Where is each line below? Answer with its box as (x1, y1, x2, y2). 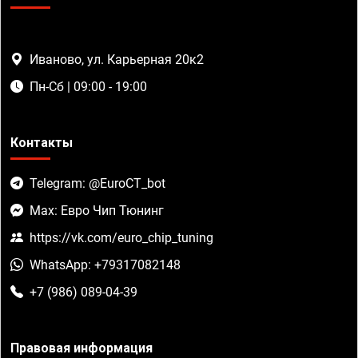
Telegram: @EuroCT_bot (30, 175, 165, 191)
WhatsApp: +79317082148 (30, 257, 181, 272)
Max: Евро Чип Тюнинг (30, 202, 164, 218)
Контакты (10, 134, 73, 150)
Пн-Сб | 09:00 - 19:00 (30, 78, 147, 94)
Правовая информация (10, 340, 153, 356)
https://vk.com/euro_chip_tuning (30, 229, 213, 245)
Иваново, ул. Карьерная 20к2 (30, 51, 204, 67)
